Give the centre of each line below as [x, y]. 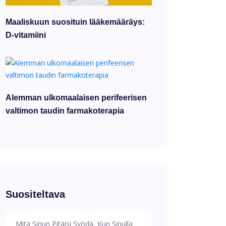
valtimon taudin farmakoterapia [65, 110]
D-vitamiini [26, 35]
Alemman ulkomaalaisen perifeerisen [76, 97]
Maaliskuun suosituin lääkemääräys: [75, 22]
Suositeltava [35, 194]
